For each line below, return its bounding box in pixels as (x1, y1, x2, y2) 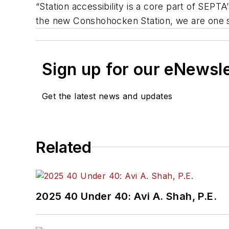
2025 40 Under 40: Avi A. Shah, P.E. (36, 190, 217, 202)
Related (36, 138, 91, 156)
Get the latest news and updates (42, 90, 173, 101)
